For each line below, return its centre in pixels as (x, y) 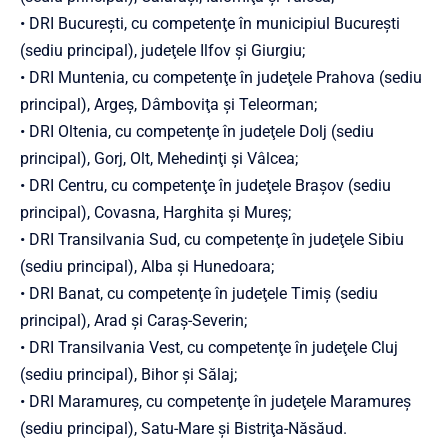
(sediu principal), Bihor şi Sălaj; (128, 374)
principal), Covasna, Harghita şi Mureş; (155, 212)
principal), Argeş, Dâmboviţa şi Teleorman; (168, 104)
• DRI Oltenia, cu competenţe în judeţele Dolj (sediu (197, 131)
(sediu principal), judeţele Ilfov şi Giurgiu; (162, 50)
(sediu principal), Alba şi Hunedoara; (147, 266)
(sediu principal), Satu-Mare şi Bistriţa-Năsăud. (183, 428)
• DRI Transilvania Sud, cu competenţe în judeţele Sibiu (212, 239)
